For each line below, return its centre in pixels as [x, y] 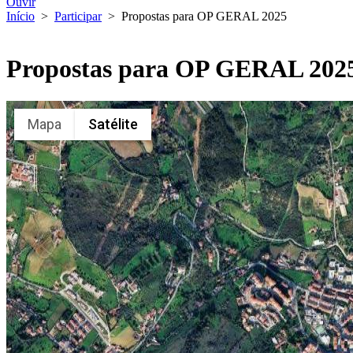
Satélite [113, 124]
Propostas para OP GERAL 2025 [204, 16]
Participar [78, 16]
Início [20, 16]
